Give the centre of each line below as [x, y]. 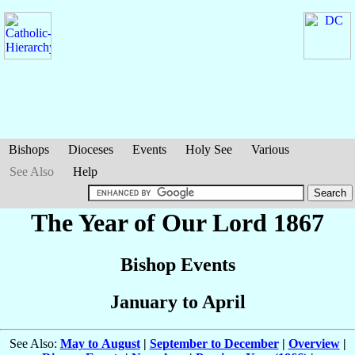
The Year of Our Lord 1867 [177, 223]
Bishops [29, 149]
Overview [314, 344]
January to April [177, 302]
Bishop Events [177, 265]
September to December [214, 344]
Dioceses [91, 149]
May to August [100, 344]
